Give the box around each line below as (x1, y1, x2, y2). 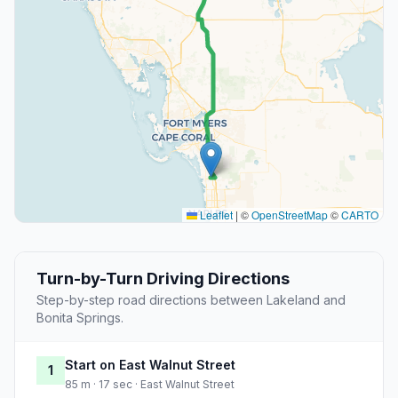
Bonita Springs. (36, 310, 123, 326)
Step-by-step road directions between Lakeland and (36, 292, 346, 308)
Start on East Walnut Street (65, 357, 235, 373)
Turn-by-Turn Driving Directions (36, 269, 290, 289)
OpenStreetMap (251, 207, 328, 223)
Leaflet (197, 207, 233, 223)
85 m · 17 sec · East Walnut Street (65, 378, 235, 392)
